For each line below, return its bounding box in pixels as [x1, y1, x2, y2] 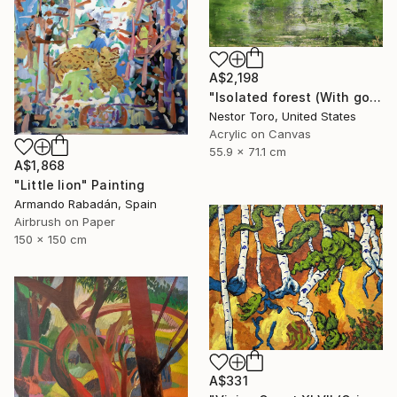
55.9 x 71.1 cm [209, 144, 286, 160]
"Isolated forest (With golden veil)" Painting [370, 90, 382, 105]
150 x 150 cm [14, 232, 87, 247]
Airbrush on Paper [14, 214, 115, 230]
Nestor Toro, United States [209, 109, 356, 124]
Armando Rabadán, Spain [14, 197, 157, 212]
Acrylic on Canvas [209, 127, 311, 142]
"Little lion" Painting [14, 177, 145, 193]
